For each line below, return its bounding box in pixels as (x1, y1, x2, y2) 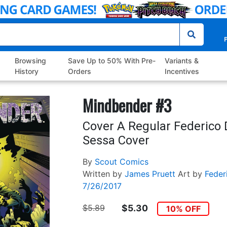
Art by (177, 169, 202, 179)
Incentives (164, 67, 199, 76)
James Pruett (124, 169, 175, 179)
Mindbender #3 (82, 93, 171, 118)
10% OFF (166, 204, 201, 214)
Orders (67, 67, 91, 76)
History (15, 67, 39, 76)
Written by (82, 169, 122, 179)
